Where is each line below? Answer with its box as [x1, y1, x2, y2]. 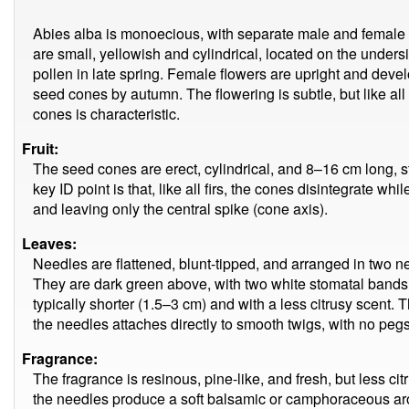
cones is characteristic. [33, 103, 180, 124]
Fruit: [22, 138, 58, 159]
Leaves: [22, 233, 77, 254]
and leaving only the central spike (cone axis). [33, 198, 328, 219]
